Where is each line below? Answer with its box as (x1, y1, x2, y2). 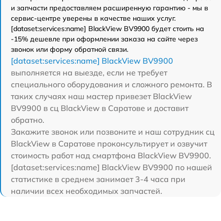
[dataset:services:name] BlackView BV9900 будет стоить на (11, 24, 204, 33)
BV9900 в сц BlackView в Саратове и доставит (11, 103, 188, 113)
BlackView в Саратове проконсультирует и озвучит (11, 138, 207, 148)
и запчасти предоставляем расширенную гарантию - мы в (11, 3, 208, 12)
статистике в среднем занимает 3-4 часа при (11, 174, 185, 184)
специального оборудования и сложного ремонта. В (11, 79, 212, 89)
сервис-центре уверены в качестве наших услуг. (11, 13, 176, 23)
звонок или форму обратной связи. (11, 44, 128, 54)
